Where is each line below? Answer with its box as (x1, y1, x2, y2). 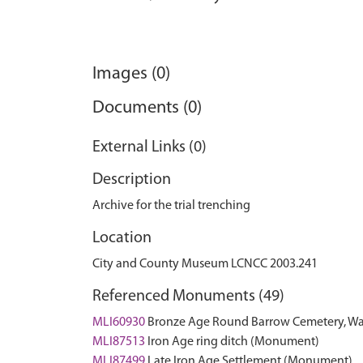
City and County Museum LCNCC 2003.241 (92, 258, 318, 271)
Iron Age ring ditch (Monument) (147, 335, 319, 348)
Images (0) (92, 65, 170, 83)
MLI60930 (92, 316, 145, 329)
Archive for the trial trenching (92, 199, 250, 212)
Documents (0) (92, 99, 202, 117)
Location (92, 230, 152, 246)
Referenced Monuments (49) (92, 288, 284, 305)
